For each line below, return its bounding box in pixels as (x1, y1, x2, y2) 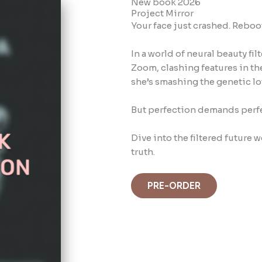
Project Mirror (131, 8, 194, 19)
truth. (131, 146, 155, 157)
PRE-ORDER (147, 180, 201, 191)
